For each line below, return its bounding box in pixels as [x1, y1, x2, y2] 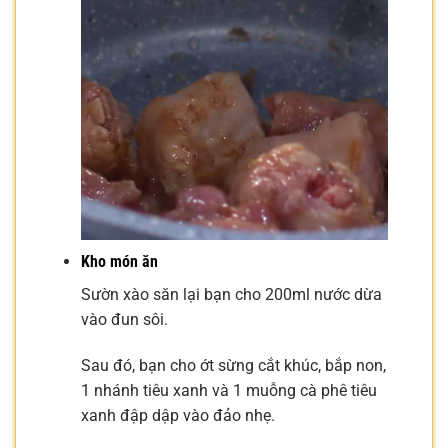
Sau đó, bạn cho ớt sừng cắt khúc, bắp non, [80, 356, 386, 376]
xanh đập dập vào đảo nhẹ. [80, 406, 275, 426]
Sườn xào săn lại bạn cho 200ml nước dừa [80, 285, 382, 305]
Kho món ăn [80, 252, 158, 272]
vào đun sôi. [80, 310, 168, 330]
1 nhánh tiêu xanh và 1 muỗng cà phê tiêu [80, 381, 377, 401]
